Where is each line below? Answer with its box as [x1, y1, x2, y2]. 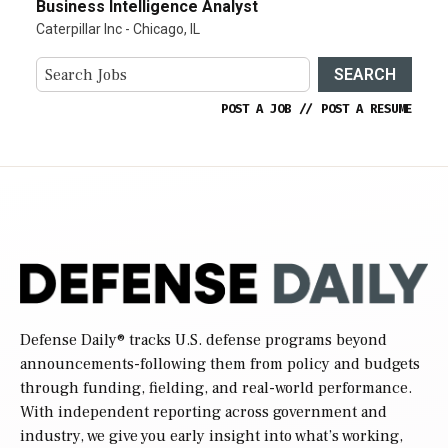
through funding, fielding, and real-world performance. [20, 378, 412, 399]
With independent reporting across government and [20, 402, 387, 423]
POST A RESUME [321, 101, 412, 118]
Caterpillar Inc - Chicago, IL [36, 21, 200, 38]
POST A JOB [221, 101, 291, 118]
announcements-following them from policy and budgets [20, 354, 420, 375]
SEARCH [334, 64, 396, 84]
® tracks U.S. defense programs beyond [117, 330, 387, 351]
